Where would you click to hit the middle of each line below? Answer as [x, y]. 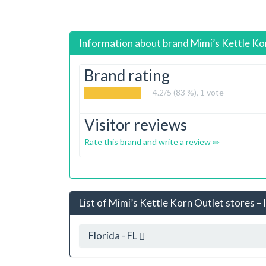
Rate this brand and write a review [148, 142]
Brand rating [127, 75]
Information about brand [135, 43]
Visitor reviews [136, 125]
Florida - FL [114, 235]
